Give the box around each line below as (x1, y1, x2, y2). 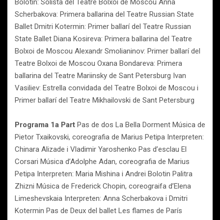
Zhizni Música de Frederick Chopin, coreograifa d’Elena (15, 182, 191, 191)
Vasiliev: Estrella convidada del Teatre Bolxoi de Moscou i (15, 83, 198, 92)
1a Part (51, 120, 75, 129)
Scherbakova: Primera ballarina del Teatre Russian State (15, 10, 194, 19)
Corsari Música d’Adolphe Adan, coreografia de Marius (15, 157, 190, 166)
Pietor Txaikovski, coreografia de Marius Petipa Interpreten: (15, 133, 204, 141)
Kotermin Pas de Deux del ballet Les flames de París (15, 206, 182, 215)
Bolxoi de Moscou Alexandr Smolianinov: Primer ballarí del (15, 47, 200, 55)
